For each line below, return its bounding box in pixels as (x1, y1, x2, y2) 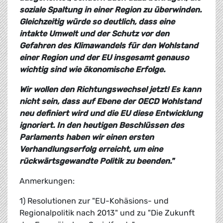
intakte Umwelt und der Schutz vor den (19, 29, 169, 39)
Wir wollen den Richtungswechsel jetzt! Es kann (19, 85, 201, 95)
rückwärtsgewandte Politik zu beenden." (19, 156, 174, 166)
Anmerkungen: (19, 176, 75, 186)
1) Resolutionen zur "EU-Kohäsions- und (19, 196, 169, 206)
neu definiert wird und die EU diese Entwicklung (19, 109, 203, 118)
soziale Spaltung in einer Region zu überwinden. (19, 5, 202, 15)
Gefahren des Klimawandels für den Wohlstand (19, 41, 198, 51)
